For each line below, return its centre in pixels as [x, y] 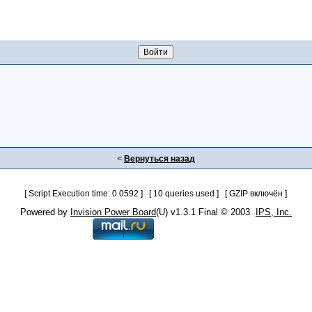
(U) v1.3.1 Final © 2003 [205, 212]
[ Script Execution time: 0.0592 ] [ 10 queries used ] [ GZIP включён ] [156, 194]
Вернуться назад [159, 159]
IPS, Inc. [273, 212]
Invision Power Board [113, 212]
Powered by [45, 212]
